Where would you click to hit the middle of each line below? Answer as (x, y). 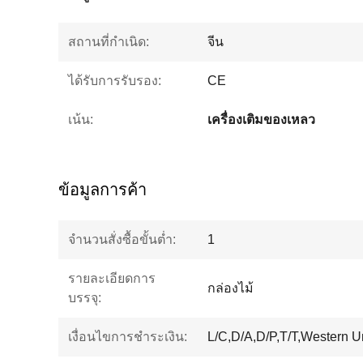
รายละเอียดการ (112, 278)
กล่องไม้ (231, 288)
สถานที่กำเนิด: (109, 42)
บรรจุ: (85, 298)
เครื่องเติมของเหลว (261, 120)
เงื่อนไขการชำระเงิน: (128, 337)
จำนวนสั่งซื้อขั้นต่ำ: (122, 239)
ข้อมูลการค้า (102, 190)
